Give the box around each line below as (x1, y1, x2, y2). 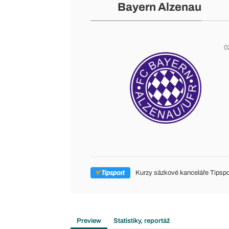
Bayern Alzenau (117, 1, 201, 13)
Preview (77, 217, 101, 224)
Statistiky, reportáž (113, 217, 170, 224)
